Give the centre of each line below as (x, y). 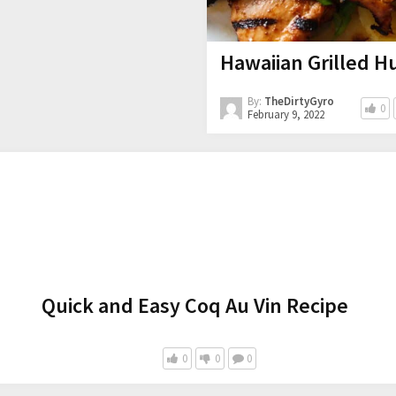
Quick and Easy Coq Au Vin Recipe (195, 306)
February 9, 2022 (286, 115)
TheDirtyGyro (299, 102)
